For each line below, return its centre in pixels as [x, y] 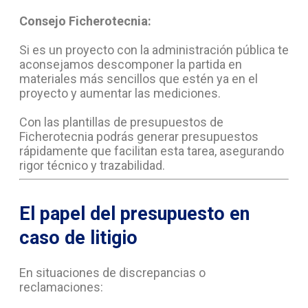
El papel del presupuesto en [134, 213]
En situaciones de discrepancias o [112, 273]
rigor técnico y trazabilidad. [92, 165]
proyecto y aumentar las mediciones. [121, 93]
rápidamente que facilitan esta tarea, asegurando [152, 151]
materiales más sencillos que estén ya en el [139, 78]
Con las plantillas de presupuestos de [121, 122]
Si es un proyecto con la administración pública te [154, 49]
